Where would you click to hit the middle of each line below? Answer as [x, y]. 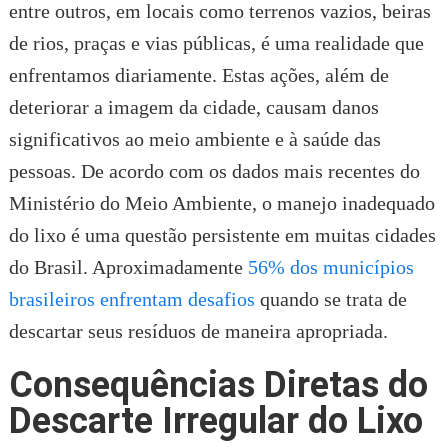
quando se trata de [330, 298]
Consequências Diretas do [218, 384]
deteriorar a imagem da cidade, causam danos [193, 106]
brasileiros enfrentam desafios [131, 298]
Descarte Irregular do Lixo [215, 420]
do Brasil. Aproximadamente [128, 266]
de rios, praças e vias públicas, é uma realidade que [216, 42]
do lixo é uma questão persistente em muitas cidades [222, 234]
